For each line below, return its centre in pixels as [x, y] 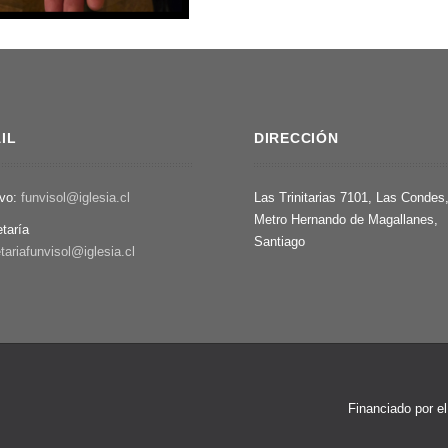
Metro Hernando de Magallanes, [346, 219]
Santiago [279, 241]
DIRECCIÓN [296, 138]
